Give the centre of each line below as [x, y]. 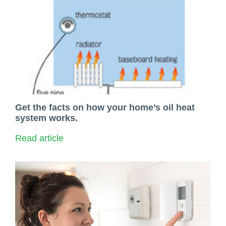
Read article [39, 138]
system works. [46, 118]
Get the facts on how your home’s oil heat [105, 107]
